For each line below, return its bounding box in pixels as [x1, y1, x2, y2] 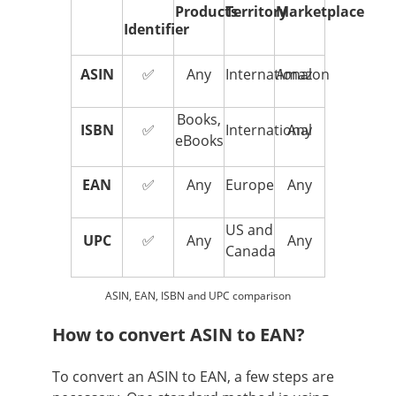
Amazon [276, 64, 330, 84]
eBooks [175, 130, 224, 150]
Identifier [124, 19, 189, 39]
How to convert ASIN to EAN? [52, 322, 309, 346]
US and [225, 219, 273, 240]
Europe [225, 174, 274, 194]
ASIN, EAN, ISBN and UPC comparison [105, 287, 291, 303]
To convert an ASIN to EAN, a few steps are [52, 366, 334, 386]
